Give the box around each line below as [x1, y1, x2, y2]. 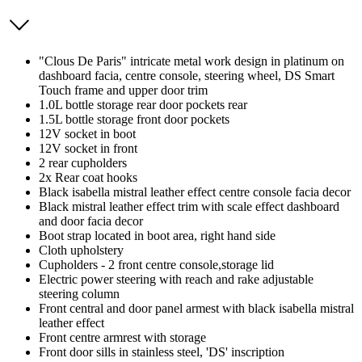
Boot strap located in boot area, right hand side [39, 228, 276, 242]
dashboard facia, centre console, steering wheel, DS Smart [39, 68, 335, 82]
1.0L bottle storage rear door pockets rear [39, 97, 247, 112]
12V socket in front [39, 141, 137, 155]
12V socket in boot [39, 126, 136, 141]
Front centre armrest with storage [39, 330, 206, 344]
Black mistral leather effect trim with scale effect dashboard [39, 199, 339, 213]
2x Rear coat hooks [39, 170, 137, 184]
